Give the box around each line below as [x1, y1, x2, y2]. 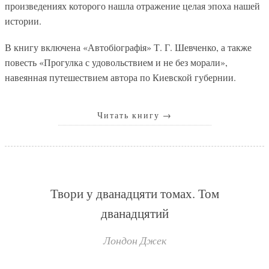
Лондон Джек [103, 233, 166, 248]
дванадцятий [100, 205, 169, 222]
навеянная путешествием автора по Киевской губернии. [5, 70, 236, 83]
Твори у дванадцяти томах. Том [50, 185, 219, 202]
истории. [5, 14, 41, 27]
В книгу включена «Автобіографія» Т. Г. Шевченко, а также [5, 40, 252, 53]
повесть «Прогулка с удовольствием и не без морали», [5, 55, 228, 68]
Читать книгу [97, 109, 163, 121]
